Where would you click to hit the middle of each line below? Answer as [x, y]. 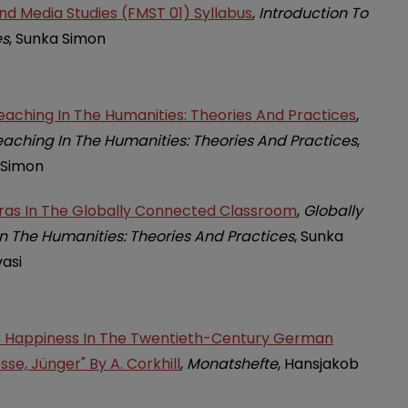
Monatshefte [232, 364]
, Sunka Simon [57, 38]
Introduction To [313, 13]
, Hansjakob [318, 364]
